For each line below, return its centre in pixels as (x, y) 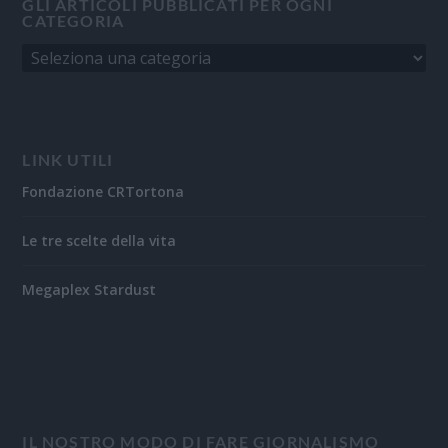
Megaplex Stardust (89, 290)
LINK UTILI (68, 160)
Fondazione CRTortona (103, 192)
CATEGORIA (73, 21)
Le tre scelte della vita (99, 241)
